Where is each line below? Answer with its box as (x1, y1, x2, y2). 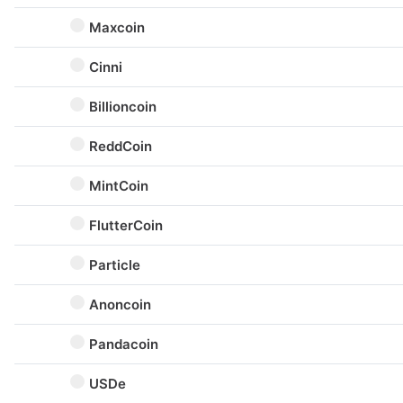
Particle (89, 256, 140, 273)
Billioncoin (89, 98, 157, 115)
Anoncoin (89, 296, 151, 313)
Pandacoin (89, 336, 158, 353)
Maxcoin (89, 19, 145, 36)
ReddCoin (89, 138, 152, 155)
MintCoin (89, 177, 148, 194)
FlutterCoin (89, 217, 163, 234)
